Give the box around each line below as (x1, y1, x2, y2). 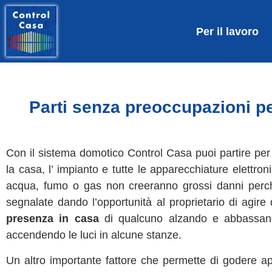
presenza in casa (6, 212, 99, 225)
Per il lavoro (196, 25, 259, 38)
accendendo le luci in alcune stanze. (6, 229, 182, 242)
